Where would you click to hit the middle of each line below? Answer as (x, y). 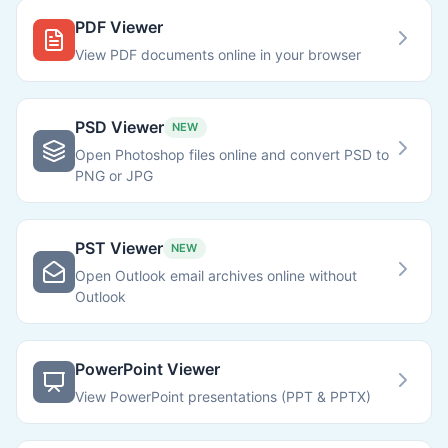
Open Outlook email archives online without (216, 275)
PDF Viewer (119, 27)
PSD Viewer (119, 127)
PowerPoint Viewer (147, 369)
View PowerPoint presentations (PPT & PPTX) (223, 396)
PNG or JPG (114, 175)
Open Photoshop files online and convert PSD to (232, 154)
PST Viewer (119, 248)
